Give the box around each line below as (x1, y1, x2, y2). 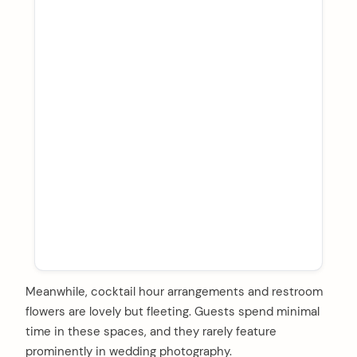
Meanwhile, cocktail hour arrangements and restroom (25, 283, 323, 300)
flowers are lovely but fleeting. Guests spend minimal (25, 303, 320, 320)
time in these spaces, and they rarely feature (25, 323, 277, 339)
